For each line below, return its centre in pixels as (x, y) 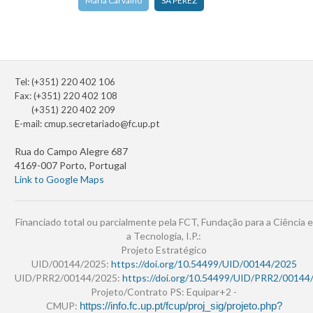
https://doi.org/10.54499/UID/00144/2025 (204, 264)
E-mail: (29, 124)
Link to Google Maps (59, 180)
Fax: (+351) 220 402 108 (66, 96)
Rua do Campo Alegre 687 (71, 152)
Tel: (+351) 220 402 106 (65, 82)
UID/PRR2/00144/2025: (68, 278)
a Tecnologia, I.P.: (164, 236)
